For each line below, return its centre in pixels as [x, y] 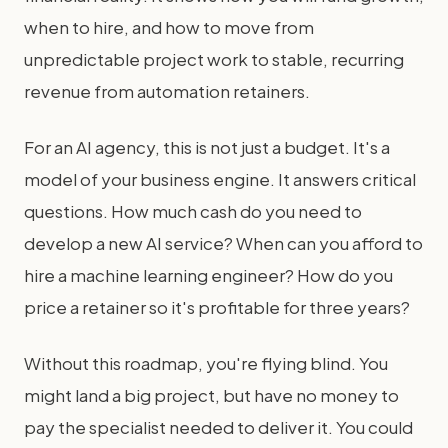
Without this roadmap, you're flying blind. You [206, 363]
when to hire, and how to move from [169, 27]
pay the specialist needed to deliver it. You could [218, 427]
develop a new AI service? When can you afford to [223, 243]
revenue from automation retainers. [167, 91]
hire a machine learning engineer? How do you [208, 275]
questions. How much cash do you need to [193, 211]
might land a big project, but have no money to [211, 395]
